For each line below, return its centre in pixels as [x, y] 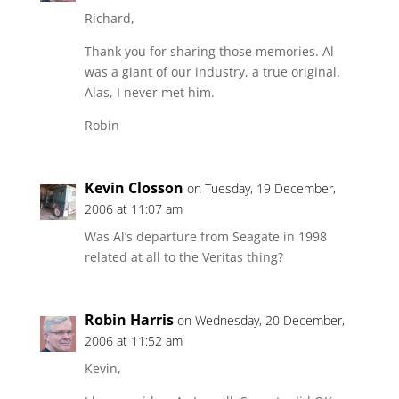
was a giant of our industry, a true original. [212, 72]
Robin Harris [129, 320]
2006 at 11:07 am [133, 209]
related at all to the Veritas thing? [183, 257]
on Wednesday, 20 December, [261, 320]
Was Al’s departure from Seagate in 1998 [205, 236]
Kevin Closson [134, 188]
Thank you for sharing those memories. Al [209, 51]
